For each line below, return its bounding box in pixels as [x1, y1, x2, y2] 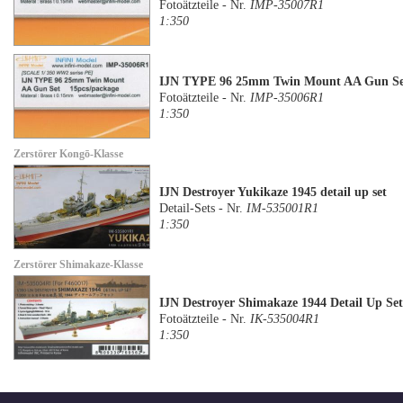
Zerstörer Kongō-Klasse [13, 148, 124, 160]
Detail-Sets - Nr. [159, 201, 247, 215]
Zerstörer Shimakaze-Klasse [13, 258, 144, 271]
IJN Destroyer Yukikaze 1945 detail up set [159, 185, 388, 199]
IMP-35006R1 [250, 91, 325, 104]
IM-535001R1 [246, 201, 319, 215]
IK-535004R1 [250, 312, 320, 326]
